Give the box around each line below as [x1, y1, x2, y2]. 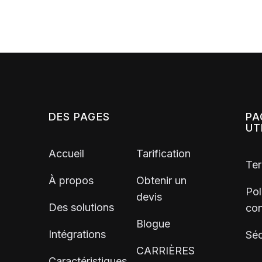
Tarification [136, 147, 191, 160]
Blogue [136, 218, 170, 230]
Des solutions [49, 201, 114, 214]
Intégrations [49, 228, 106, 241]
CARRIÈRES [136, 244, 195, 257]
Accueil [49, 147, 84, 160]
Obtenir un [136, 174, 187, 187]
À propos [49, 174, 94, 187]
